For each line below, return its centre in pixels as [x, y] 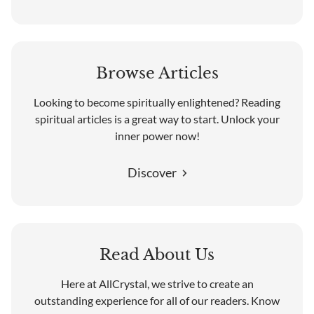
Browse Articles [157, 73]
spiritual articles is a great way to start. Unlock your [157, 119]
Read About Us [157, 255]
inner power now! [157, 136]
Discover [152, 172]
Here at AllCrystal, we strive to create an [157, 284]
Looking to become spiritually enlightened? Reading [157, 102]
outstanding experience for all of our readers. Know [157, 300]
